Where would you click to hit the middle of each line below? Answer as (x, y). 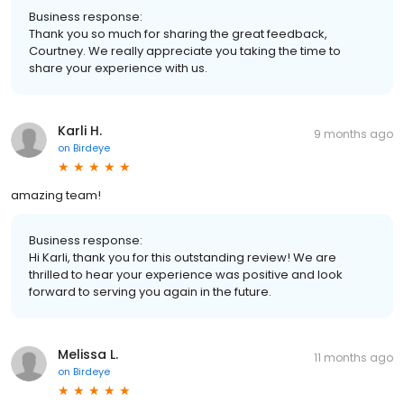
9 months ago (353, 133)
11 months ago (353, 357)
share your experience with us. (118, 68)
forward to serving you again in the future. (150, 291)
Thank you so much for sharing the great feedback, (178, 33)
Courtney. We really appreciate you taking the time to (185, 50)
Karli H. (80, 130)
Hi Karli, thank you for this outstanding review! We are (183, 257)
